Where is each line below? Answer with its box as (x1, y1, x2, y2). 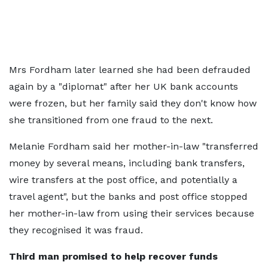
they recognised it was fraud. (9, 224, 143, 236)
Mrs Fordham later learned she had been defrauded (9, 64, 251, 75)
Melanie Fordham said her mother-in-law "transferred (9, 141, 258, 152)
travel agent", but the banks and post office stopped (9, 191, 248, 202)
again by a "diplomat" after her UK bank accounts (9, 81, 238, 92)
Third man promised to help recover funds (9, 251, 218, 262)
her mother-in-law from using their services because (9, 208, 254, 219)
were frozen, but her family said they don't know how (9, 98, 257, 109)
